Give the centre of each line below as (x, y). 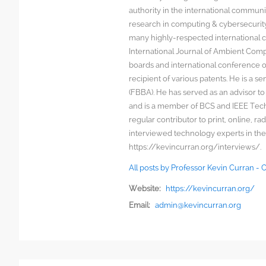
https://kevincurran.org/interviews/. (195, 147)
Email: (140, 205)
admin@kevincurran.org (198, 205)
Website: (145, 188)
